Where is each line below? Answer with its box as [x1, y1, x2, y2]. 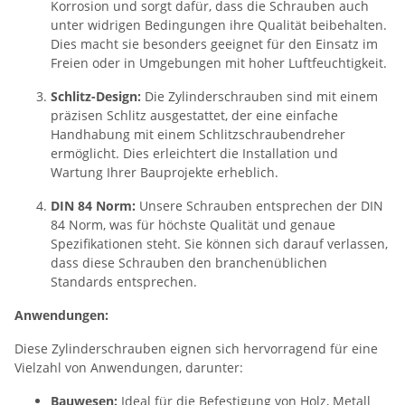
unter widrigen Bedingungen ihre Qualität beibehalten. [51, 16, 387, 34]
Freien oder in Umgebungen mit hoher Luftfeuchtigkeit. [51, 54, 387, 72]
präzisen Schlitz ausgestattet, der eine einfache [51, 107, 338, 125]
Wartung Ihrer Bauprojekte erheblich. [51, 164, 278, 182]
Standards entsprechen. [51, 273, 197, 291]
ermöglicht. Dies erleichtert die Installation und [51, 145, 338, 163]
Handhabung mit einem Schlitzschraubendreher [51, 126, 345, 144]
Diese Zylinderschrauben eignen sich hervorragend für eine [14, 340, 378, 358]
